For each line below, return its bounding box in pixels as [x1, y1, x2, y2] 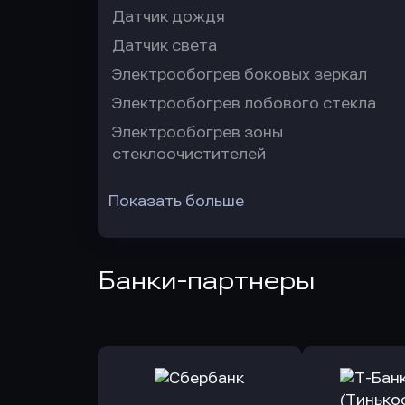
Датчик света [112, 37, 217, 54]
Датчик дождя [112, 8, 225, 25]
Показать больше [108, 193, 244, 210]
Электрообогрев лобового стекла [112, 95, 376, 112]
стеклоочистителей [112, 146, 266, 163]
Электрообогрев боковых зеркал [112, 66, 367, 83]
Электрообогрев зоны [112, 124, 283, 141]
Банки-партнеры [98, 266, 316, 296]
